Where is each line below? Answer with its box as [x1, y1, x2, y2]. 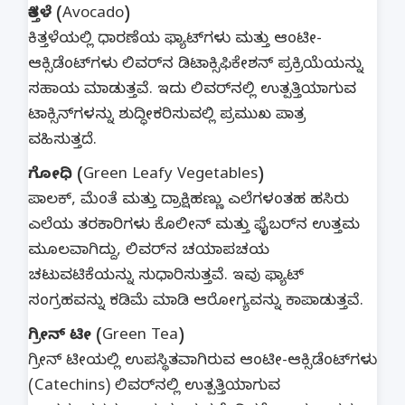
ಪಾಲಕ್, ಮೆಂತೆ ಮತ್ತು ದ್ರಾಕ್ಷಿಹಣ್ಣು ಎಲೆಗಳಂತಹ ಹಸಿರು [28, 191, 349, 212]
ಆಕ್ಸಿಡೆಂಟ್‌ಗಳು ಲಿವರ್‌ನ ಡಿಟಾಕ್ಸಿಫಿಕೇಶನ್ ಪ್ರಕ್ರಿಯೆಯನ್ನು [28, 55, 363, 76]
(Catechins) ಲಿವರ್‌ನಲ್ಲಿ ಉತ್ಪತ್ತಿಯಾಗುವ [28, 377, 280, 398]
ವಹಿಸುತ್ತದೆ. [28, 131, 97, 152]
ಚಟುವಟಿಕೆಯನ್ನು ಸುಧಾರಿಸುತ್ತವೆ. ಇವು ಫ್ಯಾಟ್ [28, 267, 304, 287]
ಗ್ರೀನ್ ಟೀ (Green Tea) [28, 326, 184, 347]
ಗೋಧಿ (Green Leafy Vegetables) [28, 165, 264, 186]
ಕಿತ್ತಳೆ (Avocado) [28, 5, 130, 25]
